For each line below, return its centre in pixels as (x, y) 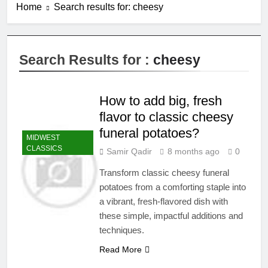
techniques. (122, 230)
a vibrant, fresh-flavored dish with (164, 201)
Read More (121, 249)
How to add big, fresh (161, 100)
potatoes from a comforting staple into (173, 187)
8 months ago (194, 151)
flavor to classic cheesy (167, 117)
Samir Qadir (130, 151)
